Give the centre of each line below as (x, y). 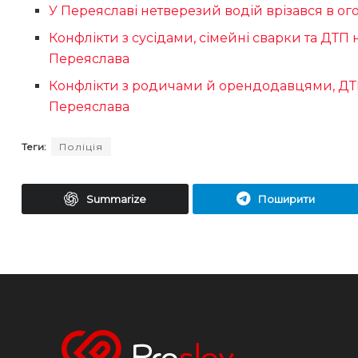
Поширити (287, 199)
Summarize (116, 199)
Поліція (81, 147)
